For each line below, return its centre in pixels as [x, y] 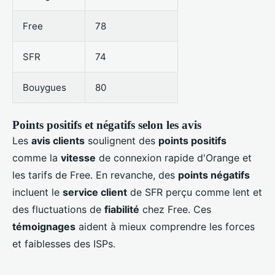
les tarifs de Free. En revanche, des [95, 175]
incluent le [37, 192]
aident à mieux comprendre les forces [165, 227]
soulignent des [122, 141]
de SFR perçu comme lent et [195, 192]
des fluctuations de [58, 210]
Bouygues [45, 88]
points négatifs [214, 175]
